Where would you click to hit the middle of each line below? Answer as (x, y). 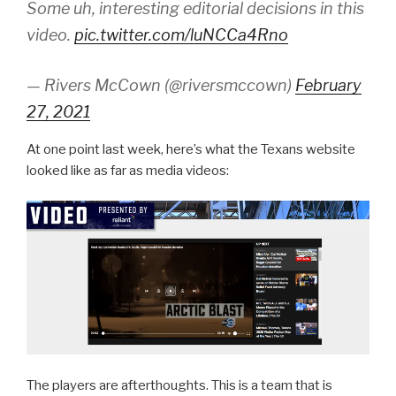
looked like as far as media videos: (128, 170)
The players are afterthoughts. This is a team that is (179, 385)
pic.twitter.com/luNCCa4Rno (181, 34)
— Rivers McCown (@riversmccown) (161, 85)
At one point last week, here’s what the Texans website (191, 149)
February (328, 85)
